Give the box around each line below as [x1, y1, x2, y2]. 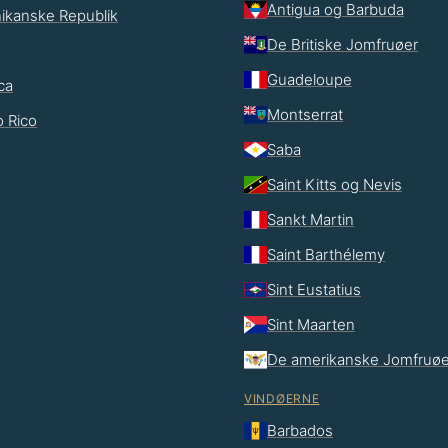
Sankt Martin [267, 209, 354, 229]
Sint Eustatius [267, 279, 361, 299]
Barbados [267, 420, 333, 440]
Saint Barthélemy [267, 244, 385, 264]
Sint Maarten [267, 314, 355, 334]
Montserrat [267, 104, 343, 124]
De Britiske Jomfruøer [267, 34, 418, 54]
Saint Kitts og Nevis [267, 174, 402, 194]
